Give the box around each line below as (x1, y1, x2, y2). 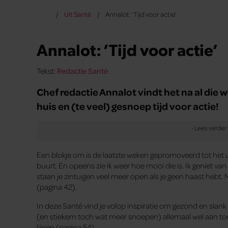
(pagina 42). (37, 182, 77, 192)
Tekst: (37, 66, 57, 76)
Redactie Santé (57, 66, 108, 76)
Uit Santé (64, 10, 91, 18)
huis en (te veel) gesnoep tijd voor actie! (37, 99, 219, 113)
